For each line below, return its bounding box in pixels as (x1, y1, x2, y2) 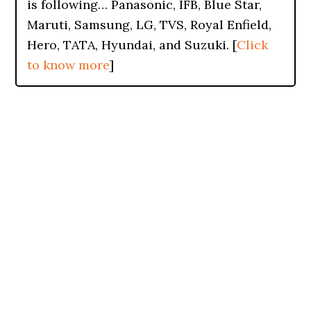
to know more (27, 57, 110, 73)
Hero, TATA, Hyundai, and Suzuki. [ (27, 37, 237, 53)
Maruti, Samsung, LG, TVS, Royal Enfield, (27, 17, 272, 33)
